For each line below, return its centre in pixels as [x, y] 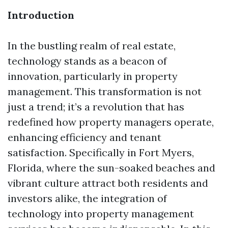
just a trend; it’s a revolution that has [96, 107]
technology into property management [101, 213]
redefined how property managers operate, [111, 122]
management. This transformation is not [105, 91]
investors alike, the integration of [87, 198]
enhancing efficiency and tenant [84, 137]
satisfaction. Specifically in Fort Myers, [101, 152]
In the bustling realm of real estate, [92, 46]
